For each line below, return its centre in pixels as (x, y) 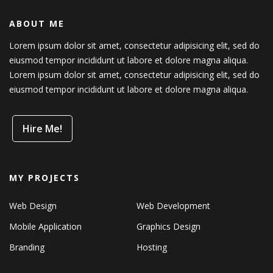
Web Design (33, 205)
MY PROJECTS (44, 177)
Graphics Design (168, 226)
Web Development (173, 205)
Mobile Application (45, 226)
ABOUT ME (37, 23)
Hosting (151, 247)
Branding (27, 247)
